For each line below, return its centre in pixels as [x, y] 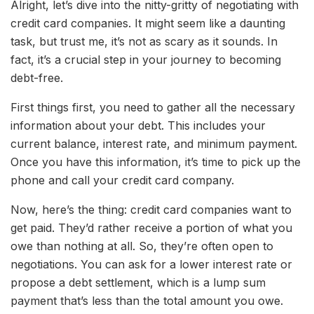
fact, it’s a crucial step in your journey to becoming [146, 60]
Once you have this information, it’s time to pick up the [156, 162]
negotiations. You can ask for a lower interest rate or [151, 265]
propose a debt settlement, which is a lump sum [138, 283]
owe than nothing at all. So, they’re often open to [142, 246]
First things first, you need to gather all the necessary [153, 108]
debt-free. [37, 78]
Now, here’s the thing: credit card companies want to [151, 210]
